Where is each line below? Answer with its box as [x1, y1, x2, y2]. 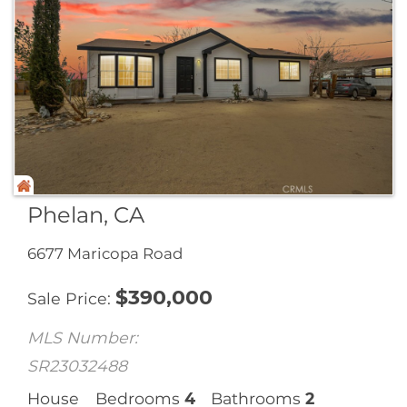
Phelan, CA [27, 201, 144, 228]
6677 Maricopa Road [27, 243, 183, 263]
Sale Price [27, 288, 107, 308]
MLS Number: [27, 327, 138, 347]
